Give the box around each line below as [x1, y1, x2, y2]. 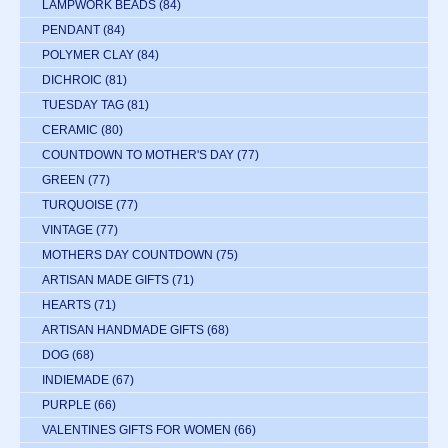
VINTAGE [42, 222, 93, 237]
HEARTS [42, 297, 91, 312]
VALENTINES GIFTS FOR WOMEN [42, 422, 231, 437]
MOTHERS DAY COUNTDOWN [42, 247, 213, 262]
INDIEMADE [42, 372, 109, 387]
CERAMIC [42, 122, 98, 137]
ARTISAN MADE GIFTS [42, 272, 169, 287]
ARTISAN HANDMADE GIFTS [42, 322, 204, 337]
